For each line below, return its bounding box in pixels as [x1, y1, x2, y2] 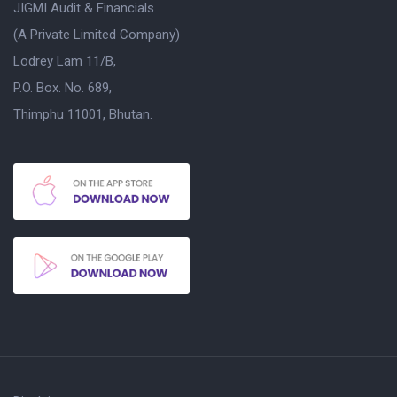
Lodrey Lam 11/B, [13, 52, 116, 69]
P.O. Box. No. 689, [13, 79, 112, 96]
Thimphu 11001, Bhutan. [13, 105, 152, 122]
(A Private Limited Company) [13, 26, 180, 43]
